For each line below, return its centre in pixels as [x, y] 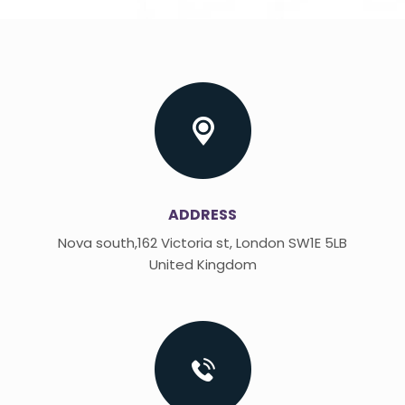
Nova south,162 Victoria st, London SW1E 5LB [202, 243]
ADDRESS [202, 215]
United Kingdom [202, 265]
